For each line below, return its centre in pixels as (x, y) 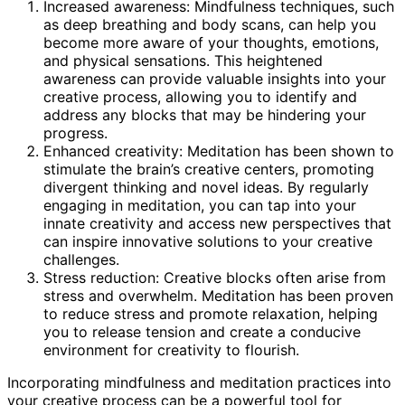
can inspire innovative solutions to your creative (208, 241)
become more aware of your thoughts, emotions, (211, 42)
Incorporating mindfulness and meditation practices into (199, 382)
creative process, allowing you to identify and (200, 96)
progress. (75, 132)
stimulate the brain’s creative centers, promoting (209, 169)
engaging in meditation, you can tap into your (200, 205)
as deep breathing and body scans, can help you (210, 24)
